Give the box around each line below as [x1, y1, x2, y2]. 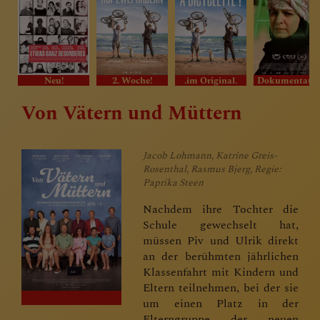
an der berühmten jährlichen [143, 247, 299, 265]
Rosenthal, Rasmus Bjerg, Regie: [143, 161, 281, 176]
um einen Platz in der [143, 294, 299, 312]
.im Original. [184, 73, 237, 88]
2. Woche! [112, 73, 152, 88]
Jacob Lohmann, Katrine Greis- [143, 148, 277, 163]
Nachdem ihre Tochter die [143, 200, 299, 218]
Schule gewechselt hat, [143, 216, 299, 234]
